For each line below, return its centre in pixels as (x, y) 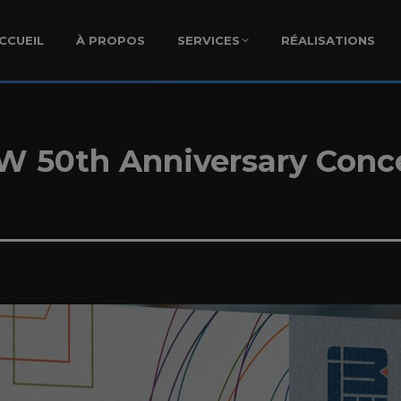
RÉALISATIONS (328, 40)
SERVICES (209, 40)
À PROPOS (111, 40)
